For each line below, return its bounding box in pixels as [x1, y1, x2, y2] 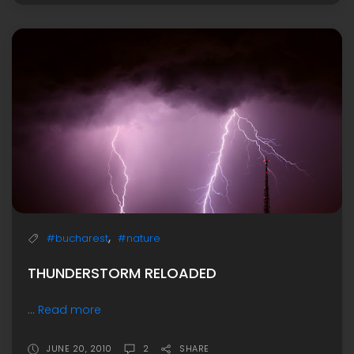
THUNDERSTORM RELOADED [28, 262, 217, 283]
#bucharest [47, 230, 108, 246]
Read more [38, 301, 101, 318]
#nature [118, 230, 160, 246]
